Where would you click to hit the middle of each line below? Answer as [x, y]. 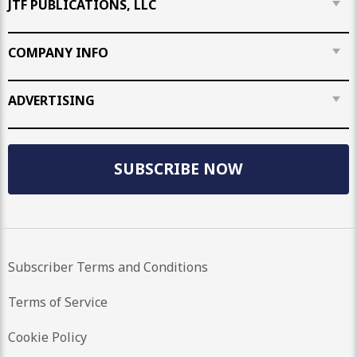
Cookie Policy [47, 337]
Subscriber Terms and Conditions [108, 267]
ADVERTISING [51, 100]
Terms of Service [58, 302]
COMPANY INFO [58, 52]
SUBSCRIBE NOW [178, 169]
